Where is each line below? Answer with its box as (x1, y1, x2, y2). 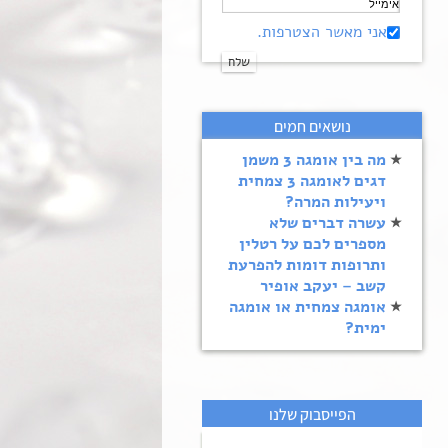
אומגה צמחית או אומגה (229, 296, 386, 318)
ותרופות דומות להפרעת (228, 254, 386, 276)
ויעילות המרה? (285, 191, 386, 213)
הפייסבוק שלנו (268, 404, 356, 425)
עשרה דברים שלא (269, 212, 386, 234)
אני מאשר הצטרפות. (257, 21, 387, 43)
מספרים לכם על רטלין (239, 233, 386, 255)
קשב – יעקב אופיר (260, 275, 386, 297)
